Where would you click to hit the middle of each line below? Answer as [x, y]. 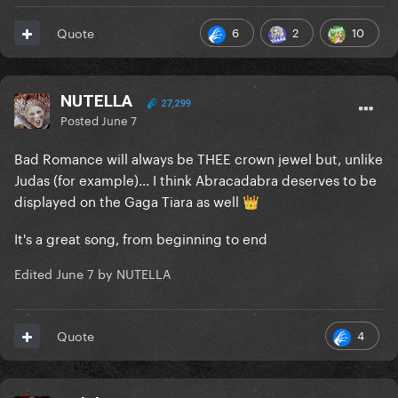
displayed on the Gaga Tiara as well [128, 200]
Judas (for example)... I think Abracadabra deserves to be [195, 179]
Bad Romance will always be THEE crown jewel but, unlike [199, 158]
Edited [35, 273]
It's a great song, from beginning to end [141, 238]
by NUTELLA [133, 273]
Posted [81, 119]
